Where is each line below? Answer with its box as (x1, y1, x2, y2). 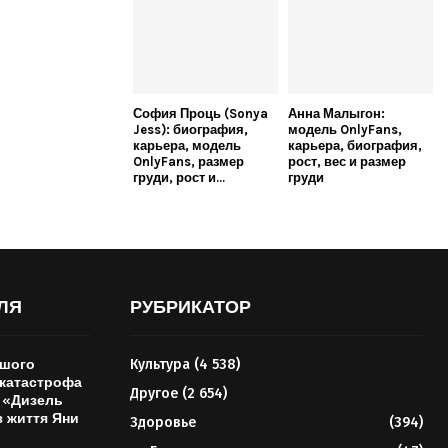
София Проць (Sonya (133, 106, 268, 122)
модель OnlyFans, (288, 122, 402, 138)
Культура (129, 356, 190, 374)
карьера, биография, (288, 138, 422, 154)
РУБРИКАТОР (129, 296, 251, 319)
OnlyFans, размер (133, 154, 244, 170)
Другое (129, 385, 178, 403)
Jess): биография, (133, 122, 248, 138)
